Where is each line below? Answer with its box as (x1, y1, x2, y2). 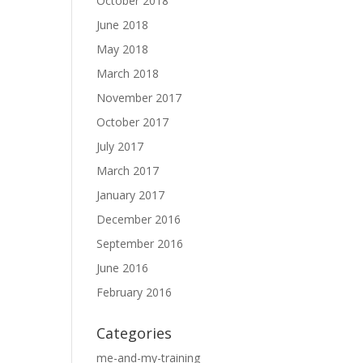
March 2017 (96, 163, 160, 178)
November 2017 (96, 90, 182, 105)
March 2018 (96, 66, 160, 81)
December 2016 (96, 211, 181, 227)
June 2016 (96, 260, 149, 275)
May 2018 (96, 41, 149, 57)
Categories (96, 323, 173, 343)
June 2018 (96, 17, 149, 32)
